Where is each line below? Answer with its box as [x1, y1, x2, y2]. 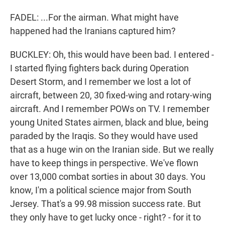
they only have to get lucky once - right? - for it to [10, 212, 201, 223]
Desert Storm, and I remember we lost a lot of [10, 76, 191, 87]
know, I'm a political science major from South [10, 185, 191, 196]
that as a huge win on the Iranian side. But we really [10, 144, 214, 155]
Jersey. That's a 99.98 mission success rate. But [10, 198, 201, 209]
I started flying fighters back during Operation [10, 63, 189, 74]
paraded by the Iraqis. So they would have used [10, 131, 198, 142]
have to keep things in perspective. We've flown [10, 158, 198, 169]
